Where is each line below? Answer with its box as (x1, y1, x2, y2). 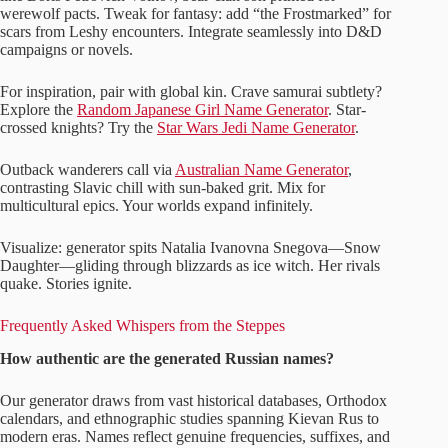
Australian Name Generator (175, 160, 348, 178)
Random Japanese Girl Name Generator (77, 100, 328, 118)
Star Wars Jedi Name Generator (157, 118, 355, 136)
